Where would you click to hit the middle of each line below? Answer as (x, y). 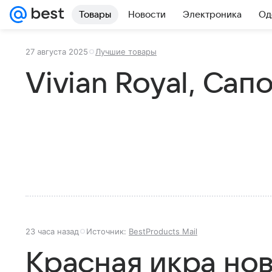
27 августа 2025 (57, 52)
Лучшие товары (126, 52)
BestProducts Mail (163, 231)
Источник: (107, 231)
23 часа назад (52, 231)
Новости (147, 15)
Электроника (212, 15)
